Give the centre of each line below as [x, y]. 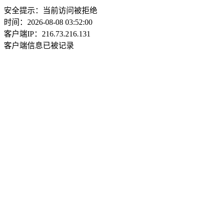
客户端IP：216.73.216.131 [47, 34]
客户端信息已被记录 [39, 45]
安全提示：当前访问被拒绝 [51, 10]
